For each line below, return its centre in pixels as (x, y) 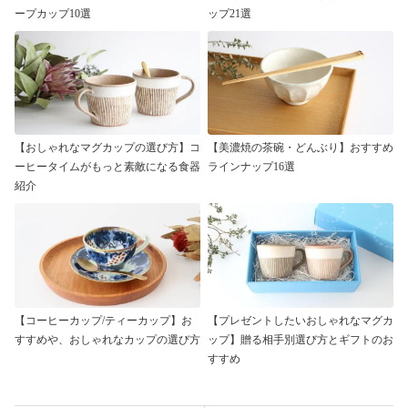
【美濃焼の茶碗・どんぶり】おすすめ (301, 148)
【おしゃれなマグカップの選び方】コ (107, 148)
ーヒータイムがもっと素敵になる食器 (107, 167)
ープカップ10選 (53, 13)
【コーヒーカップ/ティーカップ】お (103, 321)
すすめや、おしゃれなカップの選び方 (107, 340)
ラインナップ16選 (251, 167)
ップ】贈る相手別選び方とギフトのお (301, 340)
